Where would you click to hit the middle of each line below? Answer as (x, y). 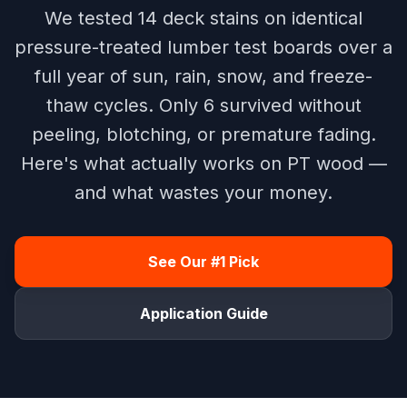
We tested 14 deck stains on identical (203, 18)
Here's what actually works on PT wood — (203, 164)
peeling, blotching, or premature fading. (203, 134)
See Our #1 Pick (203, 262)
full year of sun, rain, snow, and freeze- (203, 76)
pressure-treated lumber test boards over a (203, 47)
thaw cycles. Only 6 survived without (203, 105)
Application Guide (203, 313)
